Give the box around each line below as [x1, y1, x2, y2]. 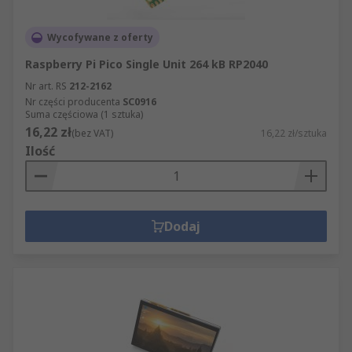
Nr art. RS [25, 79, 67, 93]
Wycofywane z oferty [47, 31, 153, 44]
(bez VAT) [71, 126, 113, 140]
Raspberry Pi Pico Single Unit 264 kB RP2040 [25, 57, 268, 71]
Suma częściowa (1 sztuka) [25, 108, 143, 121]
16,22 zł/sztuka [261, 126, 327, 140]
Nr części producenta [25, 95, 120, 108]
